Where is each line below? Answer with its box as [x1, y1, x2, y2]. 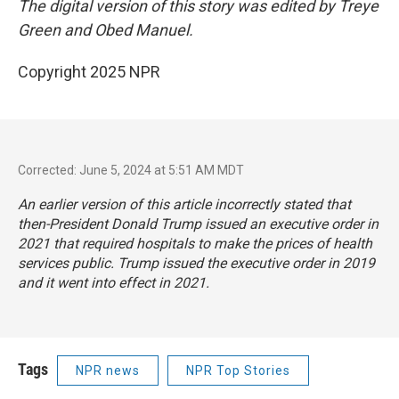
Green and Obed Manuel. [18, 20, 193, 39]
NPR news [76, 362, 140, 378]
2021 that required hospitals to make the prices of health [18, 234, 372, 252]
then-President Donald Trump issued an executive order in [18, 215, 379, 232]
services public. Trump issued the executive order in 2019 [18, 254, 375, 272]
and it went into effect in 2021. [18, 273, 209, 291]
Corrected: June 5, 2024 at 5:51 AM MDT [18, 162, 244, 177]
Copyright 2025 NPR [18, 61, 160, 81]
